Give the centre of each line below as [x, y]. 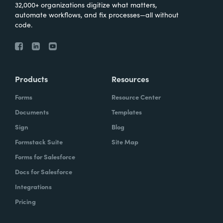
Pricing [25, 201]
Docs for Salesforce [44, 171]
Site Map [125, 141]
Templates [127, 111]
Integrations [33, 186]
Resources [130, 78]
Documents [32, 111]
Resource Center [136, 97]
